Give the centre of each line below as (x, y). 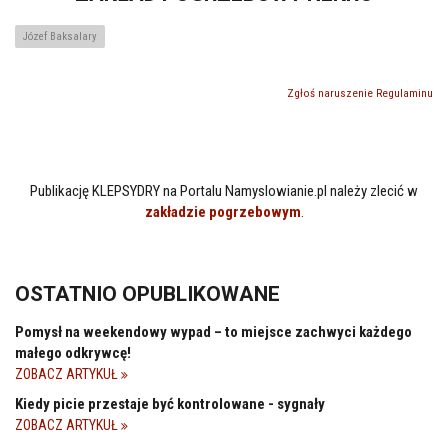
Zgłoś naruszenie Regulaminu (360, 94)
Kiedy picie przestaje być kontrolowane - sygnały (170, 403)
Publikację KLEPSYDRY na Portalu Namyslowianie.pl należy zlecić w (224, 190)
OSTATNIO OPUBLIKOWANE (147, 293)
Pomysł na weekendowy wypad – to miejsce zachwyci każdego (213, 331)
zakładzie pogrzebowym (222, 211)
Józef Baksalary (60, 36)
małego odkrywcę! (73, 352)
